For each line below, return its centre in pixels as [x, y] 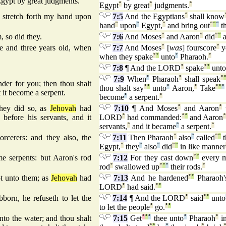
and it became [153, 127]
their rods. [185, 167]
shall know [206, 17]
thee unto [167, 218]
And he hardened [158, 178]
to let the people [125, 207]
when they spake [126, 57]
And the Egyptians [154, 17]
